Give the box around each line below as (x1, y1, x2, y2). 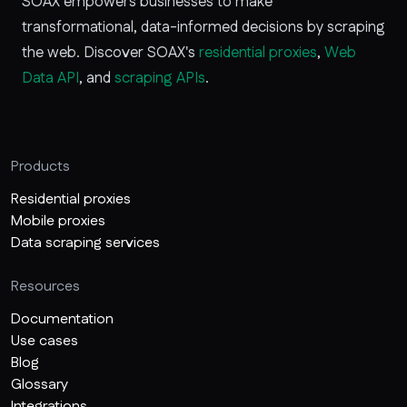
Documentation (11, 308, 114, 330)
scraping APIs (114, 66, 205, 89)
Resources (11, 275, 80, 297)
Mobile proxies (11, 210, 105, 232)
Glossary (11, 373, 68, 395)
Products (11, 155, 70, 177)
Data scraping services (11, 232, 160, 253)
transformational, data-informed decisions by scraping (22, 15, 385, 38)
